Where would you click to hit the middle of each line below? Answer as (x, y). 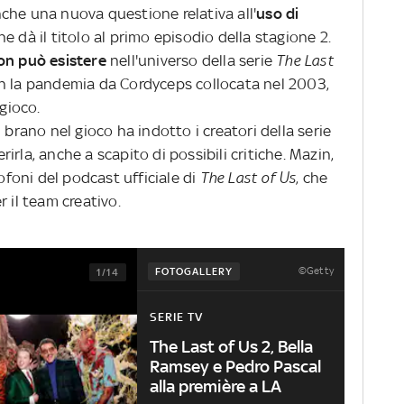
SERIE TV (176, 317)
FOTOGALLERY (193, 271)
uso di (278, 13)
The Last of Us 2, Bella (231, 347)
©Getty (316, 270)
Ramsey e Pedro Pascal (235, 367)
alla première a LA (216, 386)
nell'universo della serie (191, 60)
